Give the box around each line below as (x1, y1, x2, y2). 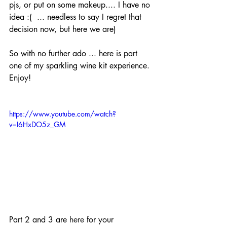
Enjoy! (9, 72, 31, 84)
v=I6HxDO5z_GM (9, 120, 66, 130)
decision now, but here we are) (9, 24, 116, 35)
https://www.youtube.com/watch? (9, 109, 116, 119)
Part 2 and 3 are (9, 214, 69, 225)
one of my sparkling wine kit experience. (9, 60, 152, 71)
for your (84, 214, 116, 225)
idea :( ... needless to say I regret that (9, 12, 144, 23)
